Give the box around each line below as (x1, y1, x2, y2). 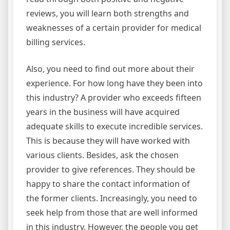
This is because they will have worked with (26, 135, 190, 147)
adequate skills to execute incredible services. (26, 121, 203, 132)
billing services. (26, 36, 85, 48)
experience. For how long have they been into (26, 78, 203, 89)
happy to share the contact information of (26, 178, 190, 190)
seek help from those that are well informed (26, 207, 198, 219)
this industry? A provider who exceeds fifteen (26, 92, 201, 104)
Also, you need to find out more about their (26, 63, 195, 75)
